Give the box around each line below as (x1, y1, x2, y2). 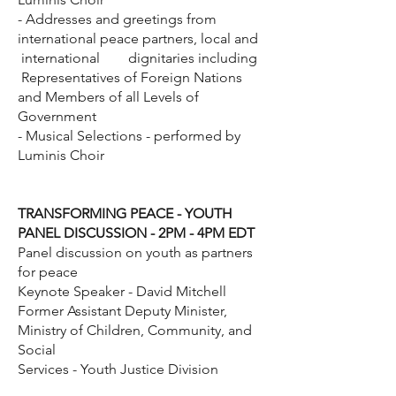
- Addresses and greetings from (18, 11, 217, 27)
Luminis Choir (18, 147, 104, 164)
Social (18, 341, 59, 358)
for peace (18, 263, 78, 280)
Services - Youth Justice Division (18, 361, 218, 377)
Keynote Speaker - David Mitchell (18, 283, 226, 300)
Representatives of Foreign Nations (21, 69, 242, 86)
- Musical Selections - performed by (18, 127, 240, 144)
